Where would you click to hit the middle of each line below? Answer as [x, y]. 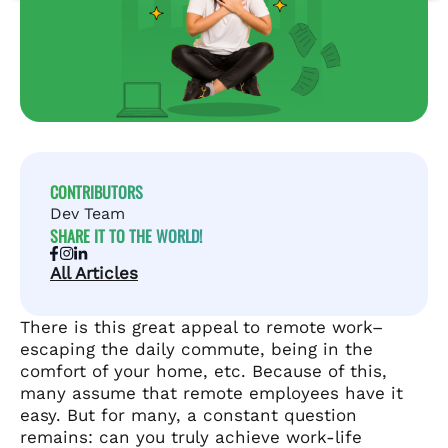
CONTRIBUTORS [96, 191]
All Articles [94, 272]
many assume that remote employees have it [211, 392]
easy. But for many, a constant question [188, 414]
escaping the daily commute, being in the [196, 348]
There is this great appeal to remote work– [201, 326]
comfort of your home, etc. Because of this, [203, 370]
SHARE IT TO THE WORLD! [126, 235]
